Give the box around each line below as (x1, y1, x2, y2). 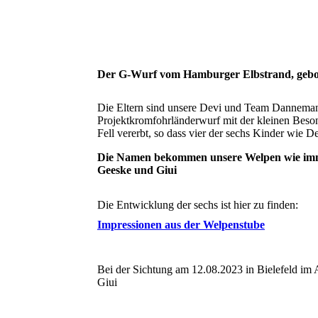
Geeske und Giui (97, 164, 177, 177)
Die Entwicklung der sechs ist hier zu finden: (97, 199, 298, 212)
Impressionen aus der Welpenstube (97, 219, 265, 231)
